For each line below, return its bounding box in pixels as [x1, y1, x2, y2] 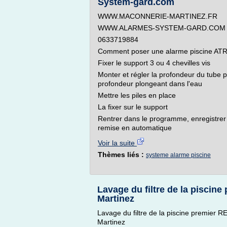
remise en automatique [98, 124, 172, 132]
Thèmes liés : [98, 150, 146, 159]
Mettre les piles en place [98, 91, 176, 99]
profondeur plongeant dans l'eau [98, 80, 202, 88]
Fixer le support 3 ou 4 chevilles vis [98, 59, 210, 67]
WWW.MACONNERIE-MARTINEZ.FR [98, 12, 217, 20]
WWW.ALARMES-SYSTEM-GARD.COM [98, 24, 225, 32]
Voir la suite [98, 139, 137, 147]
